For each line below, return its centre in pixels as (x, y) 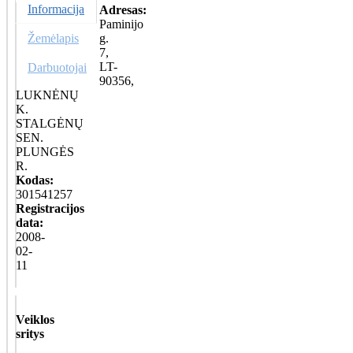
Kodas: (35, 180)
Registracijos (50, 208)
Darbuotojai (57, 67)
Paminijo (121, 24)
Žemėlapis (53, 38)
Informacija (56, 9)
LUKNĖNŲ (47, 95)
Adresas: (123, 9)
